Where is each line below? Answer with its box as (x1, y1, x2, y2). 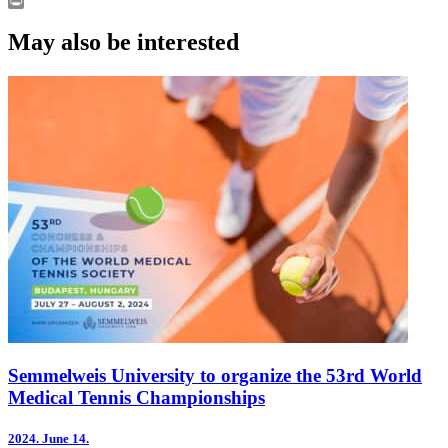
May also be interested (8, 28, 239, 55)
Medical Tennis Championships (8, 387, 265, 409)
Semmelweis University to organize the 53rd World (8, 365, 422, 387)
